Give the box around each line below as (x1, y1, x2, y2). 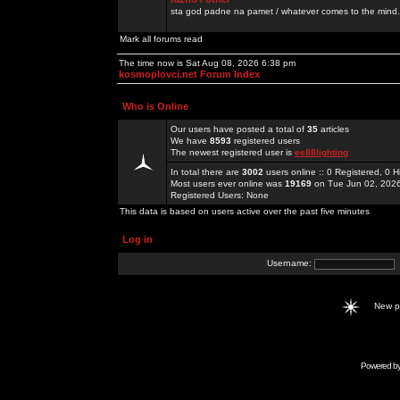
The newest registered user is (171, 147, 295, 157)
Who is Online (122, 101, 188, 112)
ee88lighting (295, 147, 348, 157)
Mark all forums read (120, 34, 203, 44)
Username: (267, 258, 314, 269)
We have (171, 136, 210, 146)
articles (318, 124, 349, 134)
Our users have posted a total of (171, 124, 307, 134)
